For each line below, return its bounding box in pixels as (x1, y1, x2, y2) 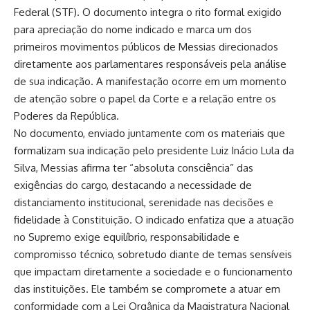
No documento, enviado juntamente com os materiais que (14, 126, 285, 140)
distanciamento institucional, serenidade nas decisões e (14, 195, 273, 209)
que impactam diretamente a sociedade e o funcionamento (14, 264, 293, 278)
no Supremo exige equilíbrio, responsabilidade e (14, 230, 239, 244)
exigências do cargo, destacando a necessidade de (14, 178, 252, 192)
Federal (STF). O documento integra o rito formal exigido (14, 5, 282, 19)
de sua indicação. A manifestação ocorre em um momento (14, 74, 286, 88)
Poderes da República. (14, 109, 119, 122)
